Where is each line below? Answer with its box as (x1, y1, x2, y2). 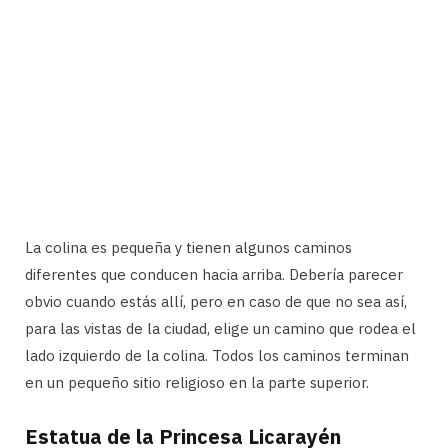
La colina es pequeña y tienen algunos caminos (25, 238, 352, 258)
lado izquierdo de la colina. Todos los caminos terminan (25, 346, 409, 366)
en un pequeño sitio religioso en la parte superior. (25, 373, 369, 393)
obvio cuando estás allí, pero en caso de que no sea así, (25, 292, 407, 312)
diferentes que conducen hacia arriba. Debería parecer (25, 265, 403, 285)
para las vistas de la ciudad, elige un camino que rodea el (25, 319, 416, 339)
